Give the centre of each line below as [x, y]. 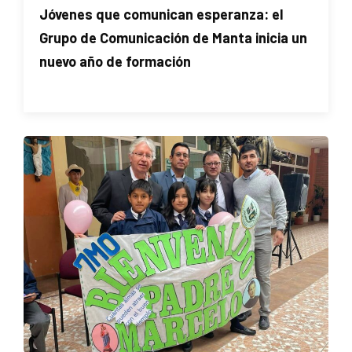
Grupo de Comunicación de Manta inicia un [173, 37]
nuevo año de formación [115, 61]
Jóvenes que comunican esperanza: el [161, 14]
